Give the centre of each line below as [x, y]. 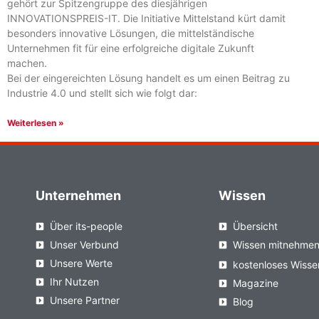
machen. [27, 63]
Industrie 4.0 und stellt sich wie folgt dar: [102, 93]
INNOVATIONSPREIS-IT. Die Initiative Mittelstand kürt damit [146, 19]
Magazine [255, 283]
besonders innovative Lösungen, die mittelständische [131, 33]
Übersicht [255, 226]
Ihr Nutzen [74, 282]
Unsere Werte [81, 263]
